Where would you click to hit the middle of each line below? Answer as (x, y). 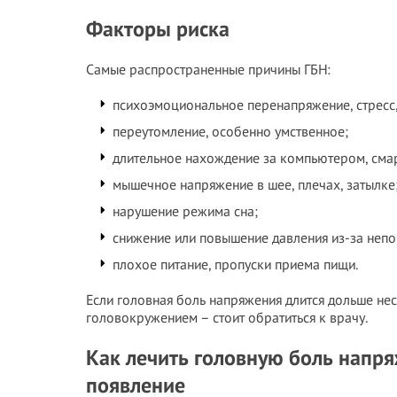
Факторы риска (158, 29)
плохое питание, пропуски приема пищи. (235, 264)
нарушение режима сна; (185, 211)
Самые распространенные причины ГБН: (208, 69)
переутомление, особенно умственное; (230, 131)
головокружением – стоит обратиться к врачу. (227, 317)
